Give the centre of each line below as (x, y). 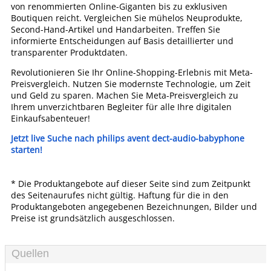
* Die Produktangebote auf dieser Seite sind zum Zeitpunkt (131, 184)
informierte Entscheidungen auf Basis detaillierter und (122, 41)
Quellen (30, 253)
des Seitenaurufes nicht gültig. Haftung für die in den (120, 195)
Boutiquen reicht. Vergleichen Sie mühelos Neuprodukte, (127, 18)
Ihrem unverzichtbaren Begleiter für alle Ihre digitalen (121, 107)
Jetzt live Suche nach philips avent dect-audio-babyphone (128, 138)
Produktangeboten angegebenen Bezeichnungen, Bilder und (134, 207)
